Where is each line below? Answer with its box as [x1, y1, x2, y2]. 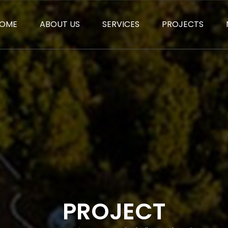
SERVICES [102, 18, 139, 30]
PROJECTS [162, 18, 204, 30]
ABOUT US [40, 18, 80, 30]
